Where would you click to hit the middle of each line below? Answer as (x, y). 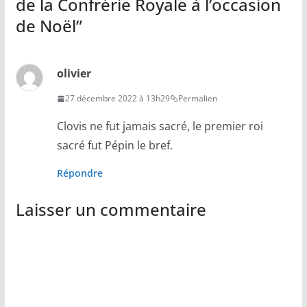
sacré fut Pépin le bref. (114, 146)
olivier (74, 74)
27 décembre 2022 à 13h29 (117, 99)
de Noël (46, 26)
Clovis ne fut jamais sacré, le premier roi (160, 126)
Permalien (197, 99)
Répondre (79, 173)
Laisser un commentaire (111, 210)
